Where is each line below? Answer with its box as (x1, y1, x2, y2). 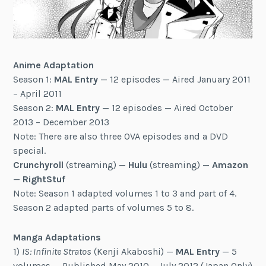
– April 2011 (13, 88, 62, 100)
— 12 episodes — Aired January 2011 (98, 74, 251, 85)
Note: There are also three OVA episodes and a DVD (13, 131, 229, 142)
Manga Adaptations (13, 231, 102, 243)
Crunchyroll (13, 159, 64, 171)
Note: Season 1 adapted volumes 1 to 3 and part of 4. (13, 188, 237, 199)
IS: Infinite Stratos (22, 245, 92, 257)
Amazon (212, 159, 249, 171)
